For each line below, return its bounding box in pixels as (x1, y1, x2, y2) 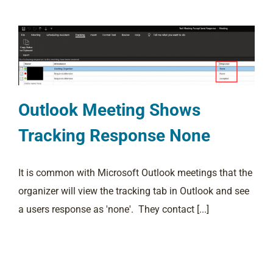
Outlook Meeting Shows (18, 99, 200, 120)
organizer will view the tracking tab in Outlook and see (18, 185, 249, 197)
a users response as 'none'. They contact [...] (18, 203, 209, 215)
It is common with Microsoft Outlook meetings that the (18, 166, 252, 179)
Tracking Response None (18, 125, 210, 146)
